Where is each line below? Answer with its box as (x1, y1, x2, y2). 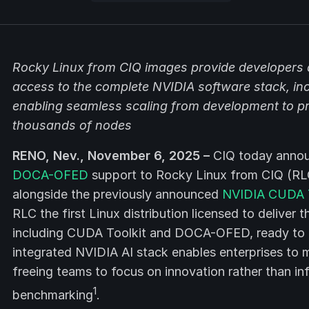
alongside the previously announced (12, 187, 222, 201)
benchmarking (12, 288, 93, 302)
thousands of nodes (12, 118, 132, 132)
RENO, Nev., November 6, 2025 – (12, 148, 210, 163)
